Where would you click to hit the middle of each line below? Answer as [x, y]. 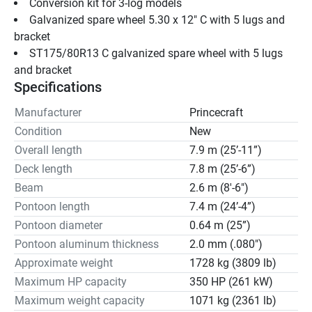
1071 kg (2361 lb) [233, 301]
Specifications [58, 87]
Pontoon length [52, 207]
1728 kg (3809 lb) [233, 263]
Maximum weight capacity [80, 301]
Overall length [48, 150]
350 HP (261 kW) [231, 282]
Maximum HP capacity [71, 282]
